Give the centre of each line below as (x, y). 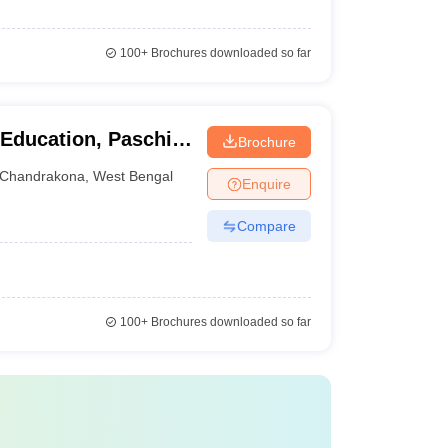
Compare (266, 225)
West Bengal (133, 175)
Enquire (266, 183)
